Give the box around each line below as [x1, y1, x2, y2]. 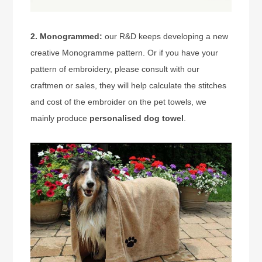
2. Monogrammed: [30, 32, 105, 42]
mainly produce [30, 113, 90, 123]
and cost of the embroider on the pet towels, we [30, 97, 207, 107]
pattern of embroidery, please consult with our [30, 64, 200, 74]
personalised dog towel [89, 113, 184, 123]
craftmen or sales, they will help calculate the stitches [30, 81, 227, 91]
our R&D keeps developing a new [105, 32, 229, 42]
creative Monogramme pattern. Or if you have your [30, 48, 219, 58]
